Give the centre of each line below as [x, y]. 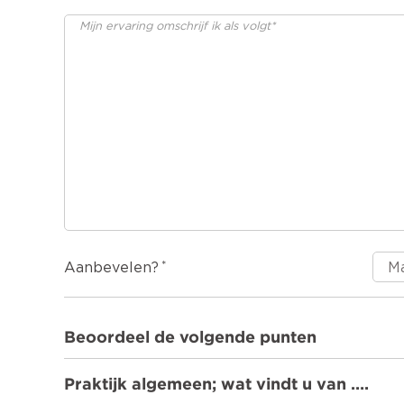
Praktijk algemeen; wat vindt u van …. [216, 384]
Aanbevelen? [111, 268]
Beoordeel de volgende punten [190, 337]
